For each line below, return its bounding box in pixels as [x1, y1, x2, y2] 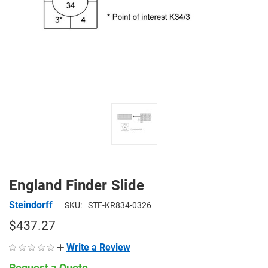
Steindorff [9, 199, 53, 211]
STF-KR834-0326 [88, 200, 151, 210]
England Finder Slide [9, 177, 144, 194]
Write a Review [66, 241, 130, 253]
